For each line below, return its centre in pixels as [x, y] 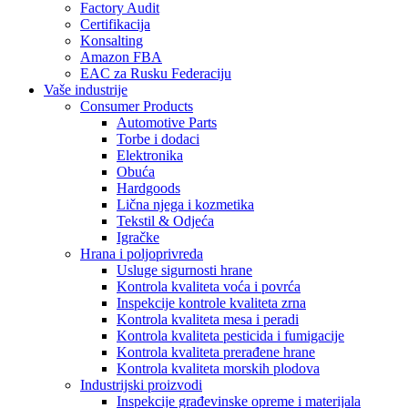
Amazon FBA [121, 57]
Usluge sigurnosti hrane [184, 270]
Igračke [138, 237]
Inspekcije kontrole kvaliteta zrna [211, 303]
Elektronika [150, 155]
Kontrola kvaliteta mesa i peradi [208, 319]
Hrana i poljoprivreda [142, 254]
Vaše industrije [86, 90]
